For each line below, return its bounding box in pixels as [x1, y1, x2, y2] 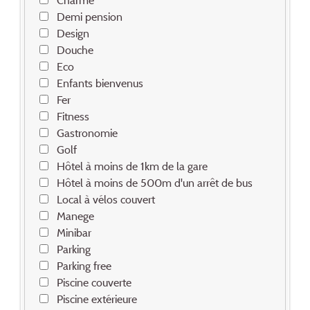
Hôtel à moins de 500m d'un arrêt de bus [56, 175, 253, 190]
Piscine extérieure [56, 291, 137, 306]
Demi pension [56, 9, 122, 24]
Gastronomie [56, 125, 118, 140]
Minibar [56, 225, 91, 239]
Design [56, 26, 89, 40]
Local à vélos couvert [56, 192, 155, 206]
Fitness [56, 109, 89, 123]
